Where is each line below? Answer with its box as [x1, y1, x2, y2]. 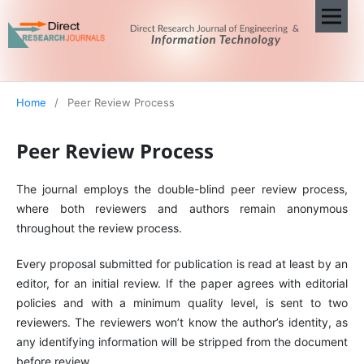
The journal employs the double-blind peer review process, [15, 181, 349, 196]
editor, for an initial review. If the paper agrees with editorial [15, 275, 349, 290]
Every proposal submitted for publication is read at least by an [15, 256, 349, 271]
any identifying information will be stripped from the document [15, 334, 349, 349]
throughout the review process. [15, 220, 182, 235]
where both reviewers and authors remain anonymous [15, 201, 349, 215]
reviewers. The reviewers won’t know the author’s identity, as [15, 314, 349, 329]
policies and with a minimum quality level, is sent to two [15, 295, 349, 310]
